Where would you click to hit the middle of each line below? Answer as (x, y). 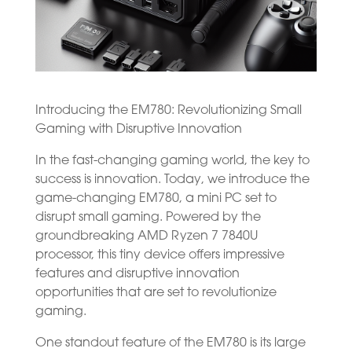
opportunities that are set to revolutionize (156, 293)
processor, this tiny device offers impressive (159, 255)
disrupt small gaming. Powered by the (148, 217)
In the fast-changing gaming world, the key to (172, 161)
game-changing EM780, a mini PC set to (156, 198)
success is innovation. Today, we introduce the (172, 180)
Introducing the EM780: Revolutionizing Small (168, 110)
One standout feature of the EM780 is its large (170, 343)
